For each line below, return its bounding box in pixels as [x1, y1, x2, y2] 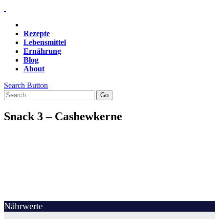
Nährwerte [4, 200, 43, 211]
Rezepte [23, 29, 50, 38]
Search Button [4, 81, 48, 89]
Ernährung [23, 47, 61, 55]
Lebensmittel [23, 38, 66, 46]
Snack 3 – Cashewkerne [4, 109, 122, 123]
